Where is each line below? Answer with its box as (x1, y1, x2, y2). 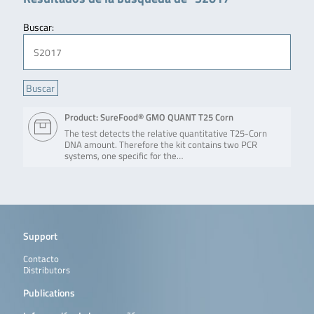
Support (22, 228, 57, 243)
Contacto (22, 252, 59, 266)
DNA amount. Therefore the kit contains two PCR (64, 138, 258, 152)
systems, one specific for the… (64, 149, 184, 163)
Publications (22, 285, 75, 301)
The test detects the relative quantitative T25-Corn (64, 127, 268, 141)
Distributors (22, 263, 70, 277)
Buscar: (22, 19, 54, 34)
